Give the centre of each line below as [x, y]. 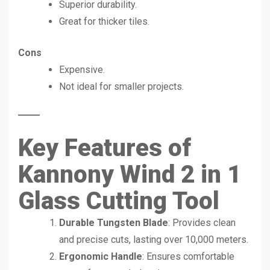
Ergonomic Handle [101, 256]
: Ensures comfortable [188, 256]
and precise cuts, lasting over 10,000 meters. [154, 239]
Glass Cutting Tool [119, 201]
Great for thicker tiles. [104, 21]
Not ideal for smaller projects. [121, 86]
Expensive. [82, 69]
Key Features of [105, 148]
